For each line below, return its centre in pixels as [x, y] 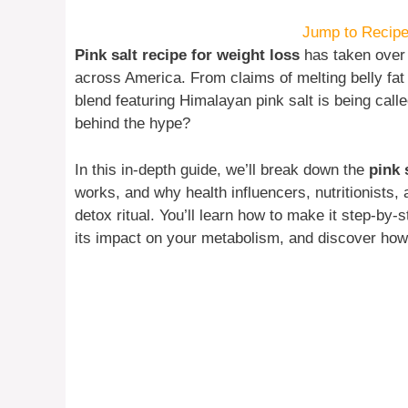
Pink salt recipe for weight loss [187, 56]
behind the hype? [133, 124]
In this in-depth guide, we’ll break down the [222, 169]
